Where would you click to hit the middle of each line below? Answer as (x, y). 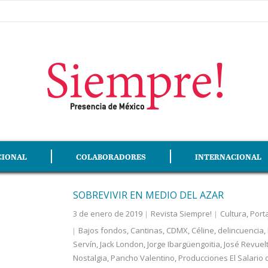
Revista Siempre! (181, 214)
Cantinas (146, 230)
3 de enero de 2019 (107, 214)
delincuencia (240, 230)
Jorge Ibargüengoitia (183, 244)
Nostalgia (90, 258)
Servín (84, 244)
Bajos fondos (102, 230)
